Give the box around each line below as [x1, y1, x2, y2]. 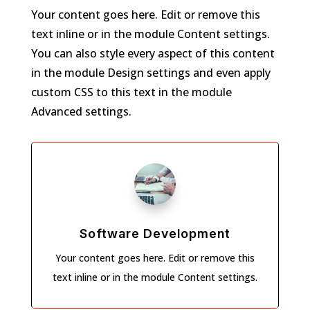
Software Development [79, 226, 230, 241]
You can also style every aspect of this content [30, 46, 275, 61]
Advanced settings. [30, 104, 131, 119]
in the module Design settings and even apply [30, 65, 271, 80]
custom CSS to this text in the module [30, 84, 232, 100]
